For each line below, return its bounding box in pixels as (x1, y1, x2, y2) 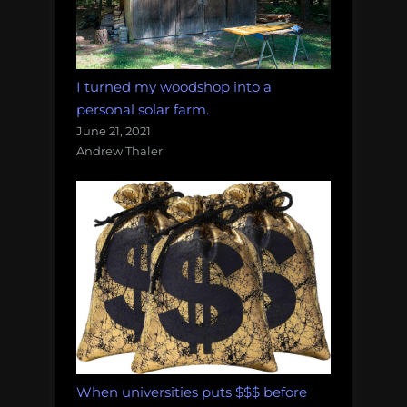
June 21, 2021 (76, 123, 151, 138)
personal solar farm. (76, 100, 209, 118)
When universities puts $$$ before (76, 383, 307, 402)
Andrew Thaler (76, 143, 163, 158)
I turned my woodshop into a (76, 77, 272, 95)
